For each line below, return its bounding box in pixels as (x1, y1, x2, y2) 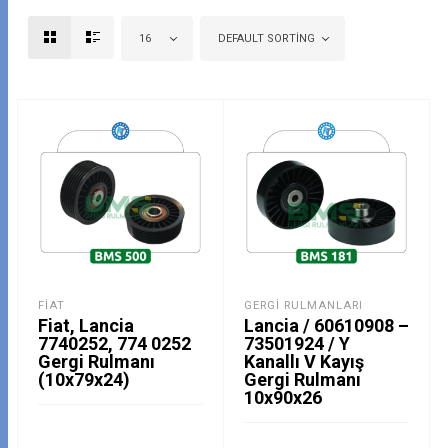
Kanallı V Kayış (244, 351, 364, 372)
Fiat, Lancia (37, 315, 134, 336)
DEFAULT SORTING (217, 31, 315, 45)
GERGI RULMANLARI (244, 299, 363, 312)
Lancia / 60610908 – (244, 315, 409, 336)
